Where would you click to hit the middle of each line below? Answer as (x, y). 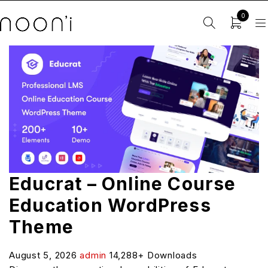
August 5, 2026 (45, 255)
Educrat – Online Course (123, 183)
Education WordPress (110, 205)
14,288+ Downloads (153, 255)
